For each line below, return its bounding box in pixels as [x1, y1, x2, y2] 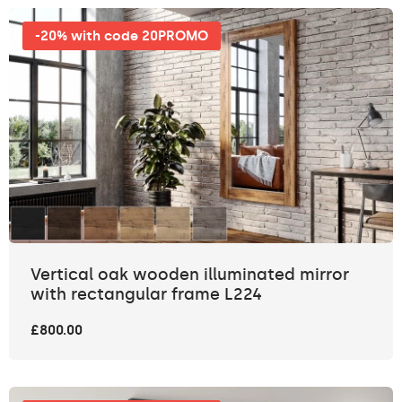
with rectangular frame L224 [31, 284, 262, 305]
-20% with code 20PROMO [35, 27, 208, 44]
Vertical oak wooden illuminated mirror [31, 265, 349, 285]
